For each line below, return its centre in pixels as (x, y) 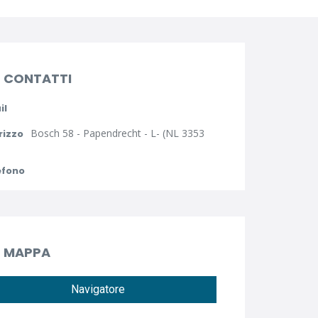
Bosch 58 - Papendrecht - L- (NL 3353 (117, 133)
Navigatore (98, 289)
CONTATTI (37, 79)
